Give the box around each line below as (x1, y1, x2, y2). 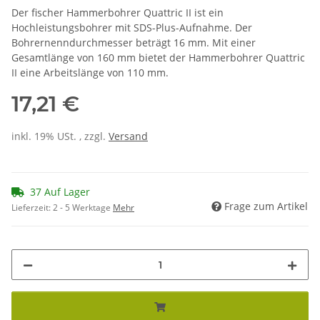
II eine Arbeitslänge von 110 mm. (11, 66, 169, 80)
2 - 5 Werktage (53, 201, 113, 214)
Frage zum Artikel (224, 199, 308, 214)
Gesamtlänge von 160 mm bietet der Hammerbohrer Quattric (11, 51, 305, 65)
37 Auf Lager (30, 185, 90, 199)
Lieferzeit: (11, 201, 53, 214)
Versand (109, 129, 148, 144)
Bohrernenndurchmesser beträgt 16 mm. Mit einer (11, 36, 256, 50)
